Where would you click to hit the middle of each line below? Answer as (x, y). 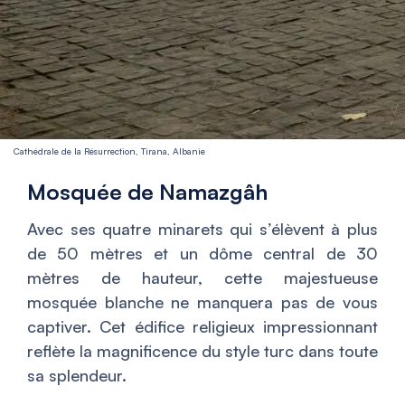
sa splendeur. (77, 375)
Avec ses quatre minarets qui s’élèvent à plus (202, 229)
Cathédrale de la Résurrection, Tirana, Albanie (109, 151)
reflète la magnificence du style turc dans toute (202, 351)
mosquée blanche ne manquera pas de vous (202, 302)
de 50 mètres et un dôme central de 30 (202, 253)
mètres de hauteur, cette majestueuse (202, 278)
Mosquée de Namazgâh (147, 192)
